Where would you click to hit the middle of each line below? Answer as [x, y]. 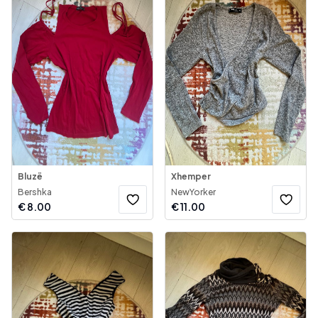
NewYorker [193, 192]
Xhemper [191, 176]
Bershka [35, 192]
